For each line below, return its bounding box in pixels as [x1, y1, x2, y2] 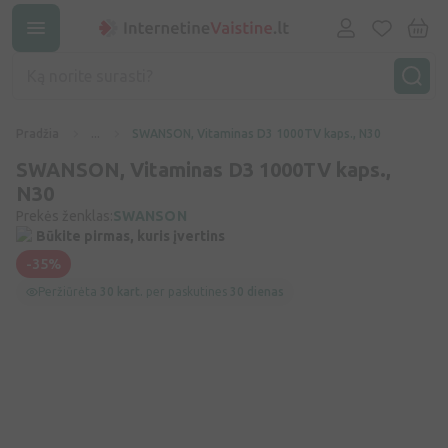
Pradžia [16, 127, 59, 140]
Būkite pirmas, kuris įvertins [36, 228, 225, 244]
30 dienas [230, 285, 284, 298]
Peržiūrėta [38, 285, 100, 298]
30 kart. [100, 285, 146, 298]
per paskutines [146, 285, 230, 298]
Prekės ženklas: [16, 208, 113, 224]
